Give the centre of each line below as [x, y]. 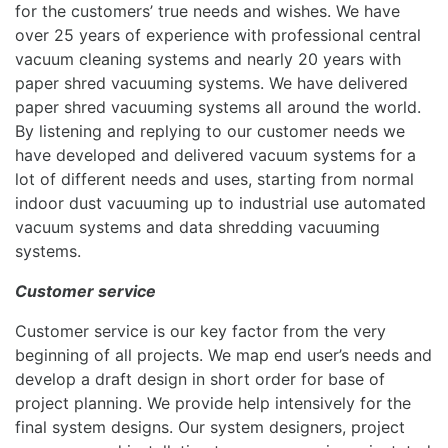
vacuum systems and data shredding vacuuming [197, 226]
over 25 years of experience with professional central [218, 34]
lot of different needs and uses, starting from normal [214, 178]
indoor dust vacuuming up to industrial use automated [220, 202]
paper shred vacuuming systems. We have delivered [211, 82]
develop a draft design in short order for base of [200, 378]
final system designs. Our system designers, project [210, 426]
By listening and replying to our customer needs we [210, 130]
